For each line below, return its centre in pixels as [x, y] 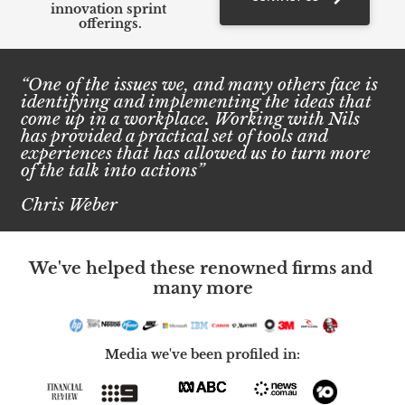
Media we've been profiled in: [202, 354]
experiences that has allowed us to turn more [196, 154]
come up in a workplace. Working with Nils [190, 119]
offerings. [110, 24]
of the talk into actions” [113, 171]
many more [202, 289]
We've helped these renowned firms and [200, 269]
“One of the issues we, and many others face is [199, 85]
